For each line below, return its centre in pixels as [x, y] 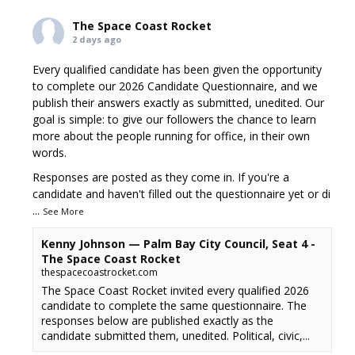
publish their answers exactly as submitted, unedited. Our [179, 103]
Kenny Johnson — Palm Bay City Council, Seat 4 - [179, 244]
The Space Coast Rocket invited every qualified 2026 [176, 290]
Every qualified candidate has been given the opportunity [177, 69]
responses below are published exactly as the [158, 321]
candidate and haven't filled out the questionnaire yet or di [182, 194]
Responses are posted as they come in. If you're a [161, 177]
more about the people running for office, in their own [172, 136]
